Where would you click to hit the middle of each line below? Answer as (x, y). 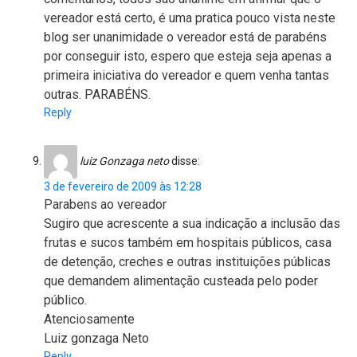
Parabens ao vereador (105, 205)
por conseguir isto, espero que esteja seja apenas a (188, 57)
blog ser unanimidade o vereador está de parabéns (185, 37)
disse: (186, 161)
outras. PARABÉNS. (97, 95)
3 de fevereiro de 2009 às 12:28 (123, 187)
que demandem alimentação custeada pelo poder (181, 281)
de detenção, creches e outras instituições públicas (187, 262)
